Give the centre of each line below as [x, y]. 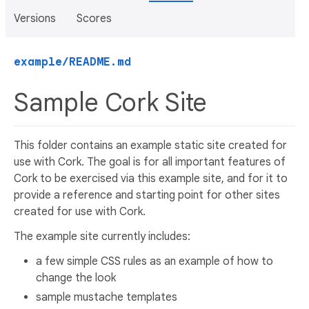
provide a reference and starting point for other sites [147, 195]
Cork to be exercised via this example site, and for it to [151, 178]
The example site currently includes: [102, 236]
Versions [35, 19]
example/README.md [72, 62]
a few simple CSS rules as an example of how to [154, 261]
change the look [76, 278]
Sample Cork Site [113, 102]
